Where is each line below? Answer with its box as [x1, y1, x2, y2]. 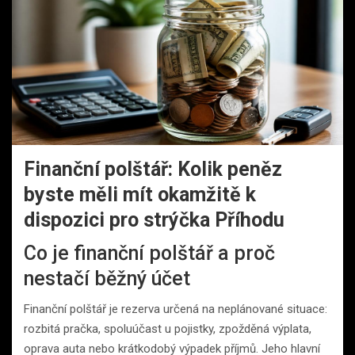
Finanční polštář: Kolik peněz [24, 157, 282, 181]
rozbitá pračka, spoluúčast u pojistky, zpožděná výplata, [24, 321, 311, 336]
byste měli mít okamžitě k [24, 182, 256, 206]
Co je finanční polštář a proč [24, 241, 275, 265]
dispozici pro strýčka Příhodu [24, 208, 284, 231]
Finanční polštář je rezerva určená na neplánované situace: [24, 301, 327, 316]
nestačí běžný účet [24, 266, 190, 290]
